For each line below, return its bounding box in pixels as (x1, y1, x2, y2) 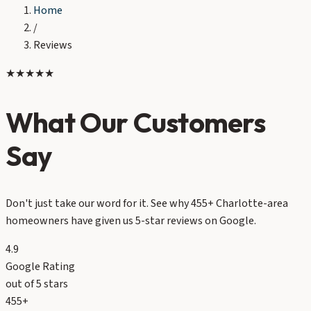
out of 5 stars (6, 276, 68, 292)
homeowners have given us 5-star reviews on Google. (6, 213, 256, 229)
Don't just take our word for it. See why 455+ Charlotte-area (6, 196, 288, 212)
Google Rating (6, 259, 75, 275)
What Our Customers (6, 105, 266, 140)
